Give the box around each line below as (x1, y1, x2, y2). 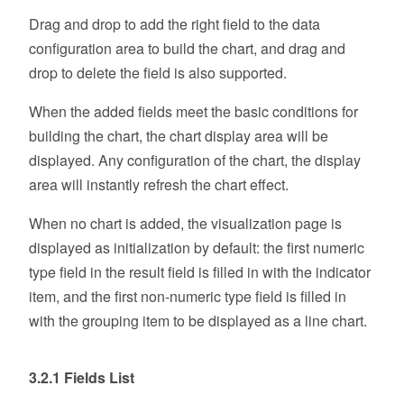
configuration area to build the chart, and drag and (29, 38, 345, 60)
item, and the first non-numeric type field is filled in (29, 286, 346, 308)
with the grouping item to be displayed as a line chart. (29, 310, 367, 332)
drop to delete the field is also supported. (29, 62, 287, 84)
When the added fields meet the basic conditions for (29, 101, 358, 123)
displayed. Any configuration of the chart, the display (29, 150, 361, 171)
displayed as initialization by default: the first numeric (29, 237, 364, 259)
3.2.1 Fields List (29, 367, 134, 389)
